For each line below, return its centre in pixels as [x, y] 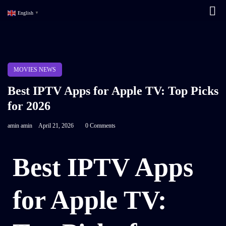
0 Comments [100, 126]
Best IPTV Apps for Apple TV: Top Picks [113, 91]
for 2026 [29, 106]
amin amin [20, 126]
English [25, 13]
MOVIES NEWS [35, 70]
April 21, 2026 [56, 126]
